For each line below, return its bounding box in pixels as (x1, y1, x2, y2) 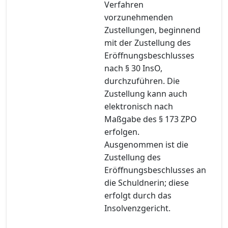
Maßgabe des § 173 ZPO (104, 113, 197, 125)
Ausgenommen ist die (104, 138, 188, 150)
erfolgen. (104, 126, 139, 137)
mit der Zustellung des (104, 37, 191, 48)
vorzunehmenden (104, 11, 173, 23)
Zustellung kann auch (104, 88, 187, 99)
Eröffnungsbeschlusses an (104, 164, 206, 176)
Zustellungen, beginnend (104, 24, 201, 36)
